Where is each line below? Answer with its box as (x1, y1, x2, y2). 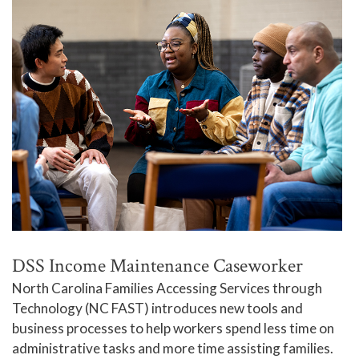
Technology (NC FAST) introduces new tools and (12, 300, 303, 317)
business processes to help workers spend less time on (12, 320, 334, 337)
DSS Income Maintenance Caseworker (12, 253, 303, 279)
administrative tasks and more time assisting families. (12, 340, 333, 357)
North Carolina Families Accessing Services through (12, 280, 322, 297)
